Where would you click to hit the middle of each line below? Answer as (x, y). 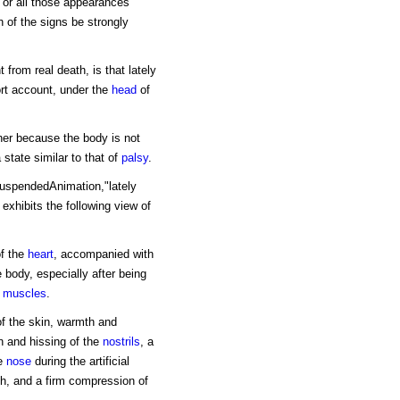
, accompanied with (103, 254)
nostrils (121, 342)
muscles (24, 294)
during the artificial (80, 362)
